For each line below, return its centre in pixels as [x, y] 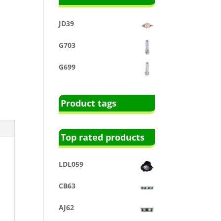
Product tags [89, 103]
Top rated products [103, 137]
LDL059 [71, 164]
